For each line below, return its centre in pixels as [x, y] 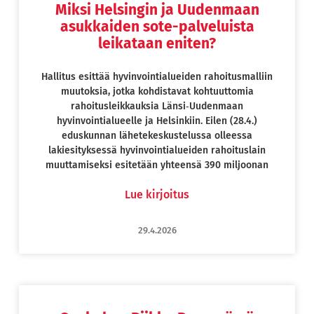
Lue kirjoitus [157, 194]
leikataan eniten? [157, 43]
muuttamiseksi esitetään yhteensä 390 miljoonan [157, 165]
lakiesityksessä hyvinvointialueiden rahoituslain [157, 150]
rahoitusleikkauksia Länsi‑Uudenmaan [157, 106]
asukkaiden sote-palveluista [157, 26]
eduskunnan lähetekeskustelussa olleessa [157, 135]
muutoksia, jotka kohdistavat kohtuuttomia [157, 91]
